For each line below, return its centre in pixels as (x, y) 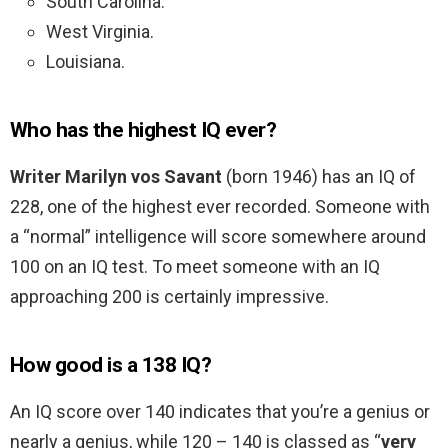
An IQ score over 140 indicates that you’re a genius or (220, 412)
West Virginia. (100, 32)
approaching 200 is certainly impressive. (169, 297)
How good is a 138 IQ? (110, 365)
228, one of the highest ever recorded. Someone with (220, 207)
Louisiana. (85, 62)
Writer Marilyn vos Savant (116, 177)
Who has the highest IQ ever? (143, 130)
